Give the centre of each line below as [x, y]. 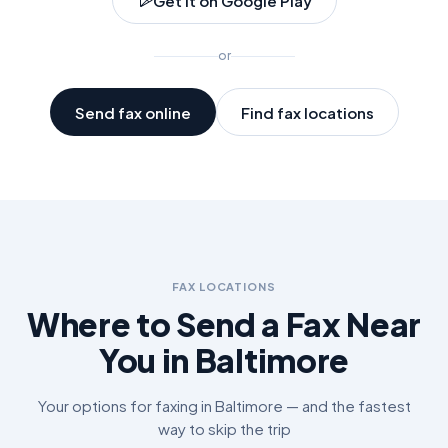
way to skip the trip [224, 428]
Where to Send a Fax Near [224, 324]
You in [147, 360]
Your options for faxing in [126, 405]
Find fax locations [307, 112]
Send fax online [132, 112]
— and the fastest [346, 405]
